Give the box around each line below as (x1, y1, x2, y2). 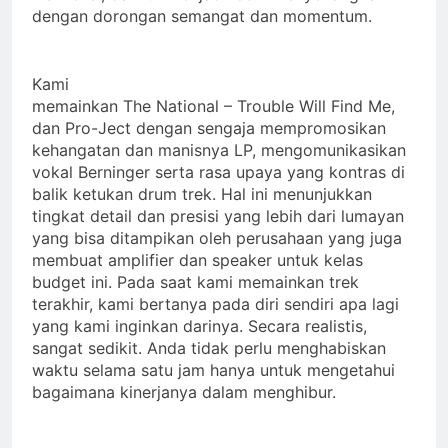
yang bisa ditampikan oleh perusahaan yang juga (32, 227, 402, 248)
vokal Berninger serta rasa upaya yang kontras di (32, 161, 405, 182)
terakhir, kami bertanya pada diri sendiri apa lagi (32, 293, 399, 314)
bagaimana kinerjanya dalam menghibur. (32, 381, 336, 402)
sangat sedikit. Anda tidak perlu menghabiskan (32, 337, 386, 358)
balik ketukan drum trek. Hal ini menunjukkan (32, 183, 372, 204)
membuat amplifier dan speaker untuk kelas (32, 249, 363, 270)
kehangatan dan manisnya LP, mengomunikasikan (32, 139, 406, 160)
